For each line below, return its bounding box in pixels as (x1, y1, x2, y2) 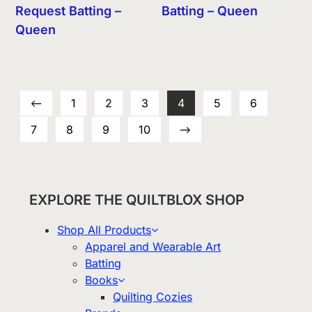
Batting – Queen (162, 3, 258, 18)
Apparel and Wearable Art (85, 240, 221, 254)
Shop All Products (57, 223, 152, 237)
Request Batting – (15, 3, 122, 18)
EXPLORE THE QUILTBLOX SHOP (29, 192, 245, 209)
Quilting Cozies (113, 290, 193, 304)
